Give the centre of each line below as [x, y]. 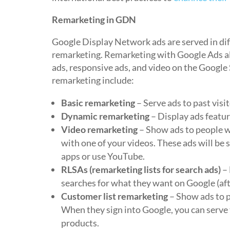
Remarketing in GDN [94, 20]
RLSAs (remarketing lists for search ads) [141, 169]
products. [80, 223]
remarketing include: [93, 80]
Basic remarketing [98, 103]
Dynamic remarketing [105, 116]
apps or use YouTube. [103, 156]
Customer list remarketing [114, 196]
